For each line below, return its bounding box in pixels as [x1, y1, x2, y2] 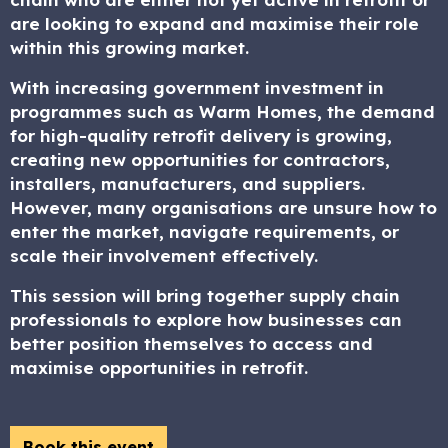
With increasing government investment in [10, 77, 384, 98]
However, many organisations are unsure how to [10, 197, 437, 218]
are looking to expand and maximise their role [10, 13, 419, 34]
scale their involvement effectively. [10, 245, 318, 266]
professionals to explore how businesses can [10, 309, 402, 330]
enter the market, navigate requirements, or [10, 221, 399, 242]
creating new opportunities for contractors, [10, 149, 390, 170]
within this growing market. [10, 37, 249, 58]
